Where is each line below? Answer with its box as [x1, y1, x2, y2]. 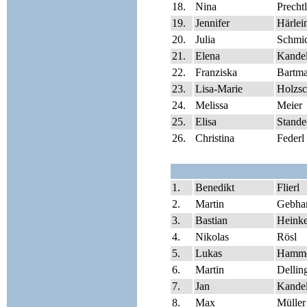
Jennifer [195, 17, 230, 29]
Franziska [195, 66, 237, 78]
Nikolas [195, 231, 229, 243]
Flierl [277, 182, 299, 193]
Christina [195, 132, 234, 144]
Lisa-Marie [195, 83, 243, 95]
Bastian [195, 214, 228, 226]
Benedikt [195, 182, 234, 193]
